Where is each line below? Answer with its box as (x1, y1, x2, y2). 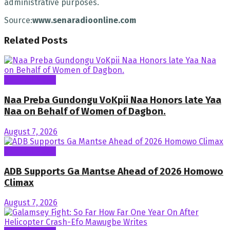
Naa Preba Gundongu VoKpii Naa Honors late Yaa (4, 94, 221, 106)
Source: (4, 15, 32, 26)
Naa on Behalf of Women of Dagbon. (4, 106, 166, 118)
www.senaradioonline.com (32, 15, 136, 26)
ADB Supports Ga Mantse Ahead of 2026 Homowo (4, 165, 223, 177)
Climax (4, 177, 34, 188)
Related (4, 34, 40, 46)
